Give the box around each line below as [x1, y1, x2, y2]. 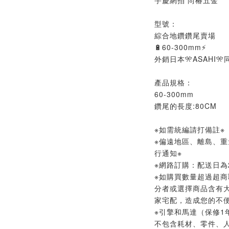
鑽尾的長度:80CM [154, 101, 217, 111]
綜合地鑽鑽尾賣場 [154, 30, 216, 40]
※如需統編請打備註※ [154, 124, 225, 134]
